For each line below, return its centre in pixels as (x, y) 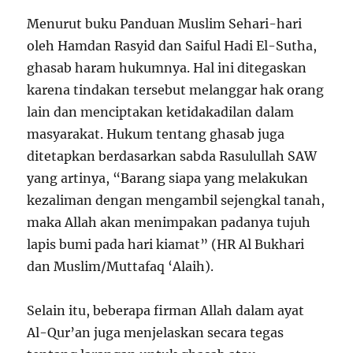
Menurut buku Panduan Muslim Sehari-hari (165, 24)
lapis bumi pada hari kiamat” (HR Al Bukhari (166, 245)
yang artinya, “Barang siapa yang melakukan (168, 178)
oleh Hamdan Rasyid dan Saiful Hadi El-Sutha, (172, 46)
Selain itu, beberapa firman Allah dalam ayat (166, 311)
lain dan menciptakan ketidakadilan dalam (161, 112)
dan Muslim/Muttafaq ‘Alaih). (121, 267)
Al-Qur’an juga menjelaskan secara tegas (156, 333)
